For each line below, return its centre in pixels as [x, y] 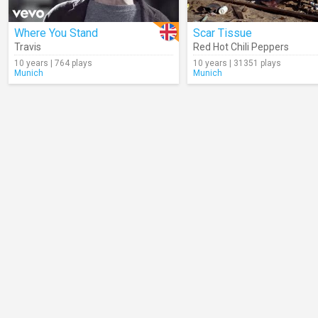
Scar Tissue [223, 33]
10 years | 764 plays [53, 63]
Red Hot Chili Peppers [241, 47]
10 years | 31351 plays [237, 63]
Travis [28, 47]
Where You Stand [56, 33]
